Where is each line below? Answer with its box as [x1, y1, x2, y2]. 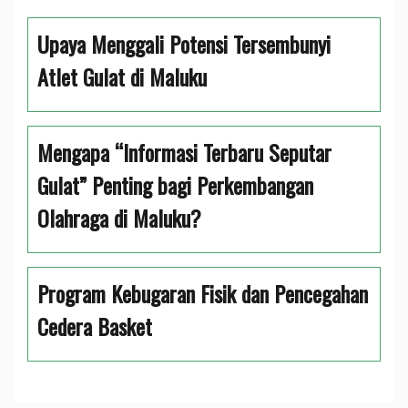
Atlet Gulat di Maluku [37, 60, 207, 93]
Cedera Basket [37, 310, 152, 342]
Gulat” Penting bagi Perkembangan [37, 168, 313, 201]
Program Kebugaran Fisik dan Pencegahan [37, 277, 368, 310]
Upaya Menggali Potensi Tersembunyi [37, 27, 331, 60]
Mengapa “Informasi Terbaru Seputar [37, 136, 331, 168]
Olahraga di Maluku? [37, 201, 201, 234]
